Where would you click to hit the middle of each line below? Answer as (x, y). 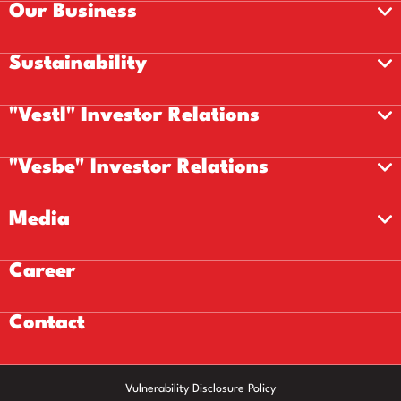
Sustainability (78, 64)
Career (42, 271)
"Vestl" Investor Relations (134, 115)
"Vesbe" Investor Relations (139, 167)
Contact (47, 323)
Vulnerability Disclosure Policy (200, 389)
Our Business (73, 12)
